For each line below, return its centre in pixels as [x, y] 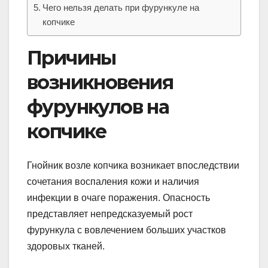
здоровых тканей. [66, 246]
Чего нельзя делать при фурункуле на [121, 8]
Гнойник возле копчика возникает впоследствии [133, 165]
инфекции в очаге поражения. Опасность [118, 197]
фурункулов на [98, 107]
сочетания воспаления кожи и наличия [113, 181]
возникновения [100, 83]
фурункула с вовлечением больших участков [127, 230]
